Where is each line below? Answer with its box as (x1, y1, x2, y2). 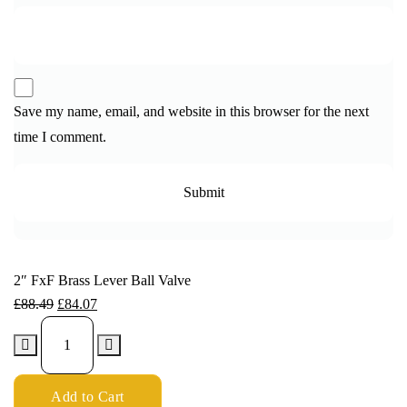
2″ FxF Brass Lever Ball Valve (14, 273, 191, 289)
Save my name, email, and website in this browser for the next (14, 104, 369, 120)
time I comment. (14, 129, 106, 145)
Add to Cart (51, 389, 124, 405)
